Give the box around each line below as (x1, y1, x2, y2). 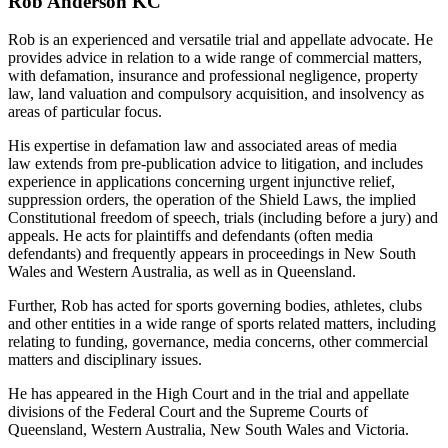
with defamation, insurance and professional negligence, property (8, 67, 418, 85)
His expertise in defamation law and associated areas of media (8, 137, 397, 155)
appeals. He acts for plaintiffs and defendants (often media (8, 227, 373, 245)
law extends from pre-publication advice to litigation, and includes (8, 155, 423, 173)
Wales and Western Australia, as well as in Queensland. (8, 263, 356, 281)
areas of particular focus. (8, 103, 162, 121)
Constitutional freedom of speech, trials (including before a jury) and (8, 209, 438, 227)
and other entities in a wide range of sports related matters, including (8, 315, 436, 333)
